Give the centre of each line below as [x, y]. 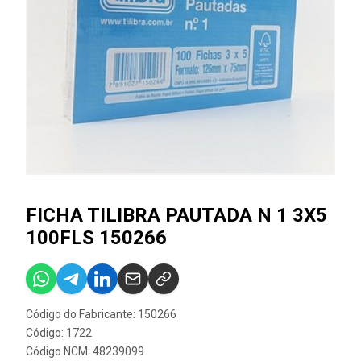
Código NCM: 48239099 [85, 351]
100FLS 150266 [96, 238]
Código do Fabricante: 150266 [101, 314]
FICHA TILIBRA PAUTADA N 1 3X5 [176, 215]
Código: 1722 [59, 333]
